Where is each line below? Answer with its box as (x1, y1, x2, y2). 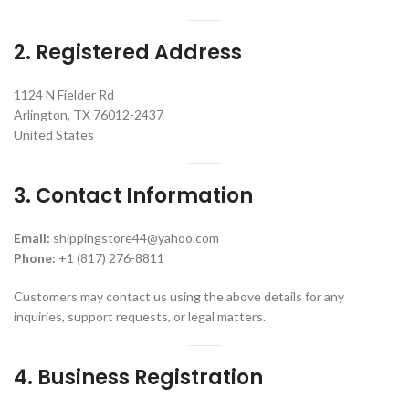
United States (14, 127, 94, 142)
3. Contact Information (14, 182, 253, 210)
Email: (14, 230, 50, 246)
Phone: (14, 250, 56, 266)
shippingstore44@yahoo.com (50, 230, 219, 246)
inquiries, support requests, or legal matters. (14, 309, 266, 324)
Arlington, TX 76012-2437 (14, 107, 163, 122)
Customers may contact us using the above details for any (14, 288, 344, 304)
